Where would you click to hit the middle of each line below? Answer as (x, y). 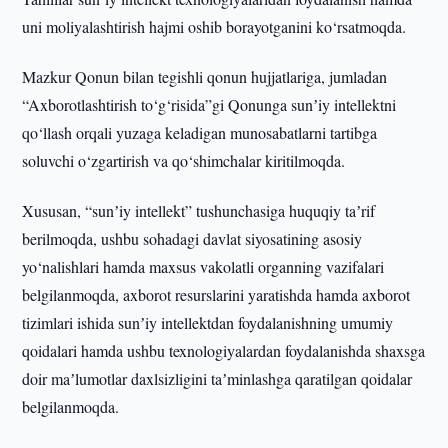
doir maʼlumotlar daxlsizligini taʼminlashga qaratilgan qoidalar (217, 378)
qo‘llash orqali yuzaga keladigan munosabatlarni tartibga (200, 132)
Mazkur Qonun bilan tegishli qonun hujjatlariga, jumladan (205, 76)
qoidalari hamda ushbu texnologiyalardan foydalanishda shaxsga (224, 350)
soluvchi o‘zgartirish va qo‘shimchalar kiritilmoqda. (184, 160)
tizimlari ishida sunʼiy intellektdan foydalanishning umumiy (208, 322)
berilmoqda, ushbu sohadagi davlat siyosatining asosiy (192, 238)
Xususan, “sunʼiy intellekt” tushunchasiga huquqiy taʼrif (199, 210)
